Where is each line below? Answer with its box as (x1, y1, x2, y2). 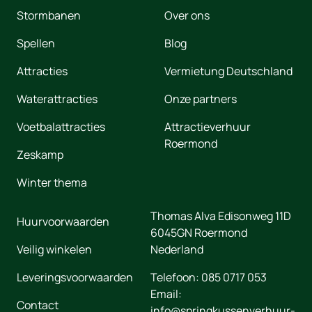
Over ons (164, 8, 210, 23)
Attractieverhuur (164, 119, 251, 134)
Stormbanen (17, 8, 81, 23)
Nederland (150, 242, 203, 257)
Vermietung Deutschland (164, 63, 292, 79)
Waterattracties (17, 91, 97, 107)
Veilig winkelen (17, 242, 92, 257)
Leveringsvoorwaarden (17, 270, 133, 285)
